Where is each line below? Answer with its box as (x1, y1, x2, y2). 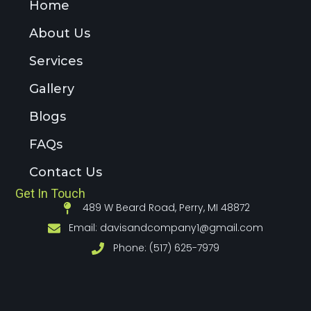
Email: (69, 221, 101, 235)
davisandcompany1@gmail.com (100, 221, 264, 235)
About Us (29, 26, 91, 42)
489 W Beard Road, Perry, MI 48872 (82, 201, 250, 215)
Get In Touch (15, 186, 86, 201)
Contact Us (29, 165, 103, 180)
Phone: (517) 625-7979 (112, 241, 219, 255)
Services (29, 53, 83, 69)
